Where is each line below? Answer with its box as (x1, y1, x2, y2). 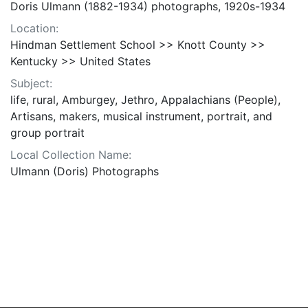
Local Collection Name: (10, 148, 131, 162)
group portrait (10, 126, 85, 140)
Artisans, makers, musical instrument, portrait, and (10, 109, 272, 124)
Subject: (10, 76, 52, 91)
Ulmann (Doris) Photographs (10, 164, 159, 179)
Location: (10, 21, 58, 36)
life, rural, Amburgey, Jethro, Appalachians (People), (10, 93, 280, 107)
